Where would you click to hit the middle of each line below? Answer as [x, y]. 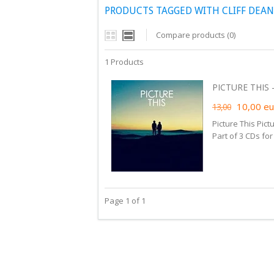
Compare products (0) [196, 35]
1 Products [124, 62]
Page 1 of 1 [125, 201]
